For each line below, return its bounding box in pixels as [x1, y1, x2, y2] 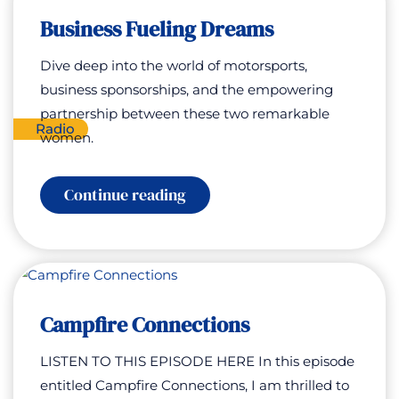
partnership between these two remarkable [40, 105, 330, 122]
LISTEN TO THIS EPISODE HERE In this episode [40, 353, 354, 370]
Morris [185, 15, 232, 37]
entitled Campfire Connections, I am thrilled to [40, 377, 349, 394]
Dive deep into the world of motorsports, [40, 57, 307, 74]
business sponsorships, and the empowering [40, 81, 333, 98]
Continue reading [64, 183, 186, 206]
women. [40, 129, 94, 146]
